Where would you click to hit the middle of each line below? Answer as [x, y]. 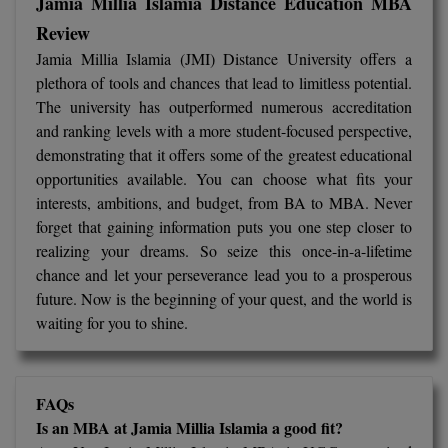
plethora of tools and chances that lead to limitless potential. [224, 83]
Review [63, 33]
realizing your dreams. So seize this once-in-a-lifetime [224, 251]
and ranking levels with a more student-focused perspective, [224, 131]
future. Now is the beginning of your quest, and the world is [224, 299]
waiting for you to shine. [112, 323]
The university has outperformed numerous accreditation [224, 107]
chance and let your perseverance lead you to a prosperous [224, 275]
